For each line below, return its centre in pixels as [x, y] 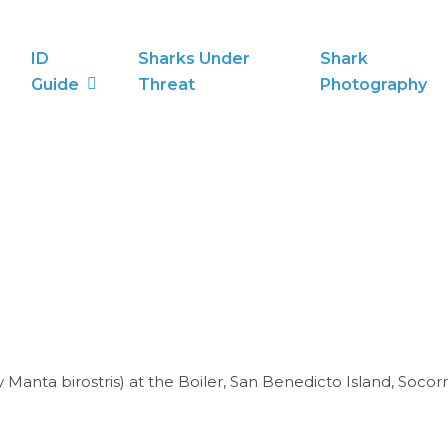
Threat [167, 84]
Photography [373, 84]
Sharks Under [194, 58]
